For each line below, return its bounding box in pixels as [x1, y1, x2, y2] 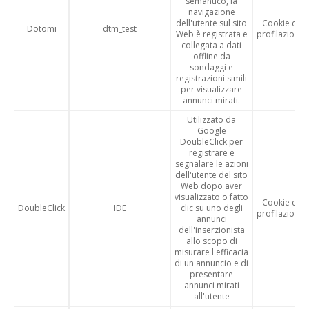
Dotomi [26, 23, 57, 34]
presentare [190, 268, 233, 280]
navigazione [188, 6, 235, 18]
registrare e [188, 147, 235, 159]
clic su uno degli [180, 202, 243, 214]
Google [197, 125, 226, 137]
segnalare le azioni [175, 158, 248, 170]
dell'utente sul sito [176, 17, 247, 29]
